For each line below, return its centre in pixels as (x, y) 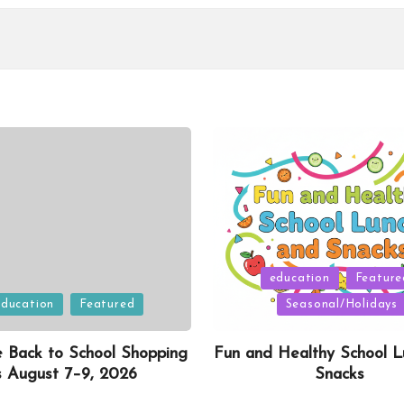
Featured (107, 304)
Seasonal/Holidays (341, 304)
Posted (245, 276)
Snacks (340, 374)
